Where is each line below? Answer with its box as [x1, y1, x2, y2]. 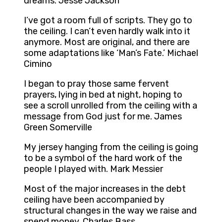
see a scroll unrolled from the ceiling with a [24, 100, 197, 111]
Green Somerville [24, 122, 92, 133]
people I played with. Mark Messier [24, 164, 163, 175]
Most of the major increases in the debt [24, 183, 186, 195]
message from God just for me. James [24, 111, 182, 122]
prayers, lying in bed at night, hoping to [24, 89, 182, 101]
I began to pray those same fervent [24, 78, 169, 90]
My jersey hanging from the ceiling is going [24, 142, 198, 153]
